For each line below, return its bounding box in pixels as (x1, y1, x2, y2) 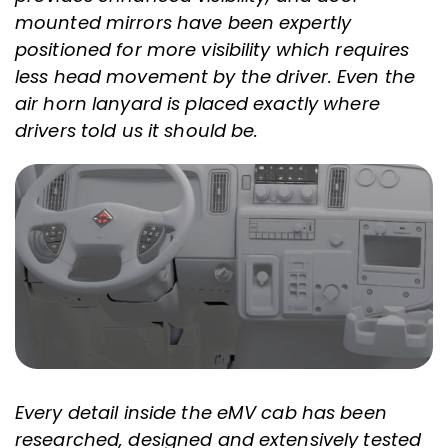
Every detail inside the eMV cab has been (15, 400, 387, 426)
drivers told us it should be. (15, 117, 259, 143)
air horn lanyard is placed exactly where (15, 90, 380, 116)
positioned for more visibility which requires (15, 36, 410, 62)
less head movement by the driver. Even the (15, 63, 416, 89)
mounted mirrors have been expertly (15, 9, 352, 35)
